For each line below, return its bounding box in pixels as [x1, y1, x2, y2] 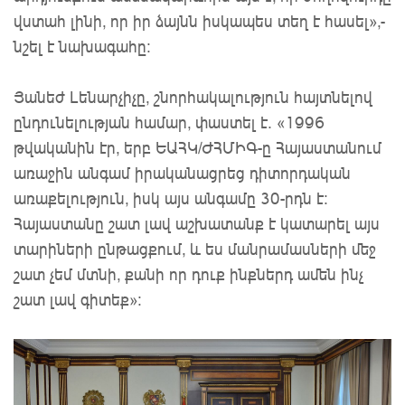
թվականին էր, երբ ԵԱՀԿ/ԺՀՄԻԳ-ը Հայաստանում [14, 137, 381, 158]
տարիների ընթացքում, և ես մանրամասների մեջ [14, 239, 376, 259]
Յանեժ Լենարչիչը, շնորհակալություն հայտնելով [14, 87, 372, 108]
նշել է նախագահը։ [14, 36, 151, 57]
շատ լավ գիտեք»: [14, 289, 142, 310]
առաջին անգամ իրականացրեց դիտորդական [14, 163, 351, 184]
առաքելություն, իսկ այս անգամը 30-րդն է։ [14, 188, 328, 209]
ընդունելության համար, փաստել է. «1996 [14, 112, 325, 133]
